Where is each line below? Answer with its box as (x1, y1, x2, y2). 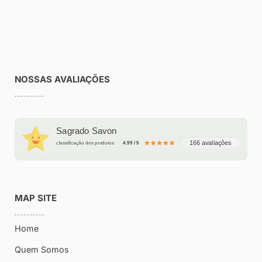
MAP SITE (15, 192, 57, 204)
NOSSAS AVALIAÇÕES (15, 73, 110, 85)
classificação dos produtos (56, 140, 115, 146)
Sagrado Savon (56, 125, 117, 136)
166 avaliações (189, 139, 232, 147)
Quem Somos (15, 244, 69, 254)
